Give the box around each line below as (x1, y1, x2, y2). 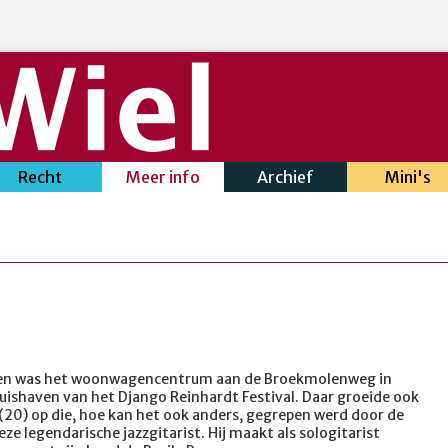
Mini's (384, 167, 431, 187)
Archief (256, 167, 314, 187)
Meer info (125, 167, 200, 187)
